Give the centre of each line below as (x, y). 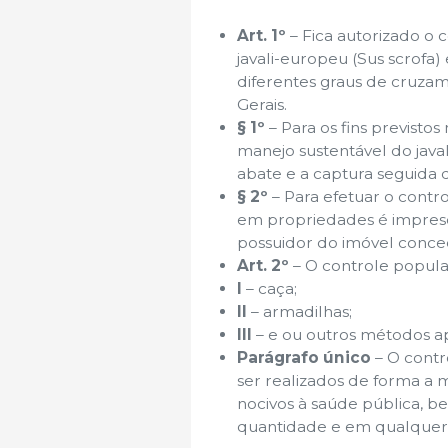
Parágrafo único (304, 358)
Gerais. (262, 105)
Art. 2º (263, 266)
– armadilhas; (301, 312)
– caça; (269, 289)
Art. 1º (263, 36)
